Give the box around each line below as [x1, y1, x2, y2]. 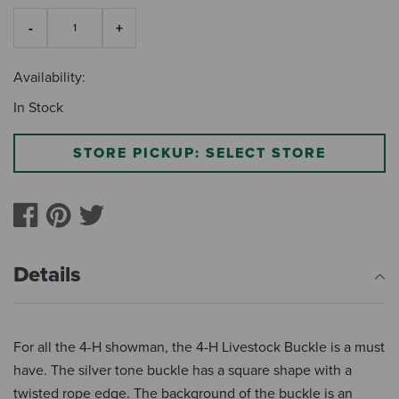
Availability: [13, 69, 85, 87]
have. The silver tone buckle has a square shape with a [13, 362, 352, 380]
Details [13, 262, 81, 289]
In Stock [13, 99, 63, 118]
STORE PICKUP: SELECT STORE [73, 144, 326, 163]
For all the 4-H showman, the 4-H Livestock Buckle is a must [13, 338, 385, 357]
